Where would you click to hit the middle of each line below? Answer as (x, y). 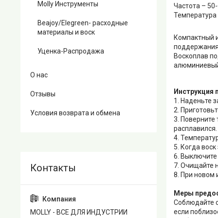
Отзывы (43, 94)
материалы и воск (66, 32)
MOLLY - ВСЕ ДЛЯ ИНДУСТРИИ (79, 212)
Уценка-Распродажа (71, 51)
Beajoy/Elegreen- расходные (83, 23)
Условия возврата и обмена (75, 113)
